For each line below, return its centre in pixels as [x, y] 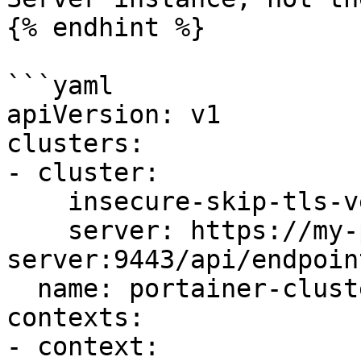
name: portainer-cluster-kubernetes [22, 288]
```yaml [60, 85]
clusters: [75, 143]
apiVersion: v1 [114, 114]
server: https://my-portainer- [37, 230]
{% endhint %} [106, 27]
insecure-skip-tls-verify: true [37, 201]
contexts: [75, 317]
